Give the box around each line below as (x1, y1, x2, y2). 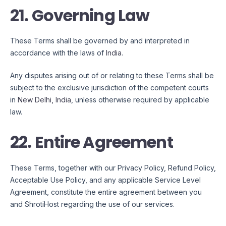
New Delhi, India (18, 95, 71, 104)
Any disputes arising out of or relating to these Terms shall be (10, 71, 214, 80)
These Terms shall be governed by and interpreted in (10, 36, 190, 45)
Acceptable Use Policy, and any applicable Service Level (10, 175, 201, 184)
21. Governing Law (10, 4, 150, 27)
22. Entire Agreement (10, 131, 173, 154)
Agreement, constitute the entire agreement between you (10, 187, 202, 196)
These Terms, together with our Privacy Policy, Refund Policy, (10, 163, 216, 172)
